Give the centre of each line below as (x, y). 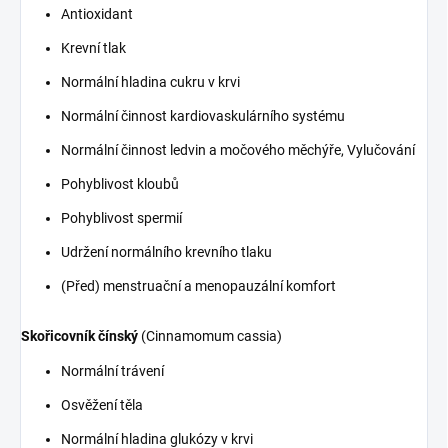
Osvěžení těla (102, 404)
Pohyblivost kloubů (120, 183)
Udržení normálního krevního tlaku (166, 251)
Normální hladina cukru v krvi (150, 81)
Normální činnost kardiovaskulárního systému (203, 115)
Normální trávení (112, 370)
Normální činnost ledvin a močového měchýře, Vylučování (238, 149)
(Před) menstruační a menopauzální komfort (198, 285)
